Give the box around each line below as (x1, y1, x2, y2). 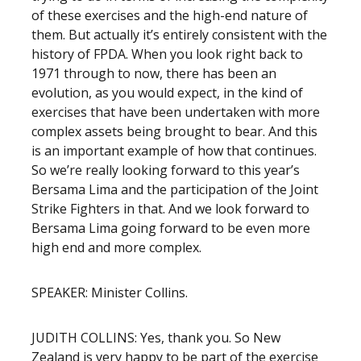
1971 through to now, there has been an (31, 64, 276, 82)
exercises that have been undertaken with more (31, 103, 320, 121)
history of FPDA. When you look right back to (31, 45, 303, 63)
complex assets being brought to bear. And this (31, 122, 317, 140)
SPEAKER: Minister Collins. (31, 284, 191, 301)
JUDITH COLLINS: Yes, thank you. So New (31, 329, 280, 346)
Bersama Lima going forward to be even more (31, 219, 310, 237)
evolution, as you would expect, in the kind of (31, 84, 303, 102)
